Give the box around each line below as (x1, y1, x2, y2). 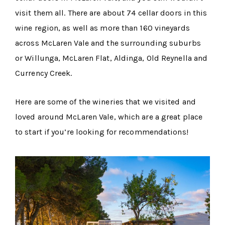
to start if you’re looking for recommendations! (15, 127, 188, 137)
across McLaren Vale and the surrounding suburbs (15, 38, 201, 48)
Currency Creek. (15, 68, 72, 78)
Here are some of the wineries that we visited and (15, 96, 196, 106)
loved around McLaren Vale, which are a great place (15, 111, 203, 122)
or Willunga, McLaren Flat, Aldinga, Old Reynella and (15, 53, 208, 63)
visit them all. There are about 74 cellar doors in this (15, 8, 207, 18)
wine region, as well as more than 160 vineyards (15, 23, 190, 33)
